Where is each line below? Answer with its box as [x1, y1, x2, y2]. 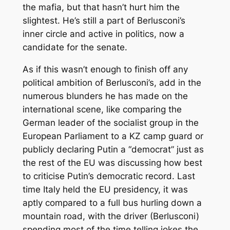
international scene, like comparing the [22, 104, 182, 115]
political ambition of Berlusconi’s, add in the [22, 78, 201, 88]
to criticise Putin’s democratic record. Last [22, 171, 195, 182]
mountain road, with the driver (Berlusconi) [22, 211, 199, 222]
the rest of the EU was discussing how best [22, 158, 202, 168]
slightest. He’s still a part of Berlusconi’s [22, 15, 185, 26]
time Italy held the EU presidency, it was [22, 184, 188, 195]
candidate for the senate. [22, 42, 127, 53]
